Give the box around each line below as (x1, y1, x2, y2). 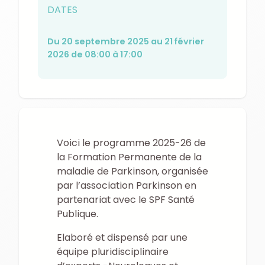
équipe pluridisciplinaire (57, 244, 169, 258)
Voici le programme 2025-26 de (57, 135, 206, 150)
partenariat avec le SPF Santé (57, 192, 195, 206)
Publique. (57, 206, 98, 221)
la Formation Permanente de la (57, 150, 202, 164)
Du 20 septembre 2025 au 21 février (47, 35, 204, 48)
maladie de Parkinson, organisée (57, 164, 208, 178)
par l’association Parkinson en (57, 178, 196, 192)
